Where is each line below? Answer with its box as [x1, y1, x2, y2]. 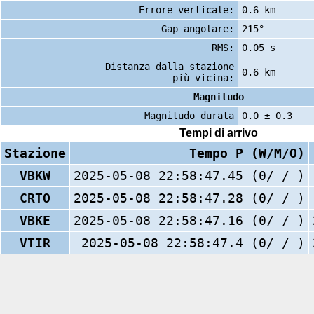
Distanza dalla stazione [105, 60, 234, 72]
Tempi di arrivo [179, 127, 258, 139]
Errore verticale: [139, 4, 234, 15]
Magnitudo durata [144, 109, 234, 121]
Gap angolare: [161, 22, 234, 34]
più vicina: [172, 71, 234, 83]
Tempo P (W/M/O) [189, 145, 305, 161]
